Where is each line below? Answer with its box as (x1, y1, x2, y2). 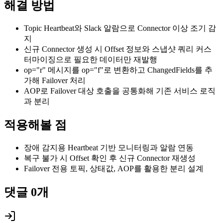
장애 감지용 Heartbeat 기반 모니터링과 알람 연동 (24, 143, 194, 152)
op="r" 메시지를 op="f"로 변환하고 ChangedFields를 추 (24, 66, 213, 75)
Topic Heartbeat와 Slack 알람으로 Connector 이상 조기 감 (24, 24, 216, 33)
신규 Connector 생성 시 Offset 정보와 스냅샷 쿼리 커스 (24, 45, 212, 54)
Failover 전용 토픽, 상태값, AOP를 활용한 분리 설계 (24, 164, 204, 173)
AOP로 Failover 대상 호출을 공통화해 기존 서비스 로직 (24, 87, 216, 96)
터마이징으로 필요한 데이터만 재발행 (24, 55, 157, 64)
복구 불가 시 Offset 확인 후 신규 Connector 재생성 (24, 153, 196, 162)
